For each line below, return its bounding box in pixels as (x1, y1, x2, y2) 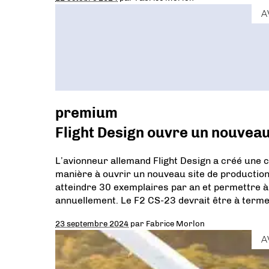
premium (55, 104, 118, 122)
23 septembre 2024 (55, 219, 128, 229)
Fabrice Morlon (146, 219, 205, 229)
